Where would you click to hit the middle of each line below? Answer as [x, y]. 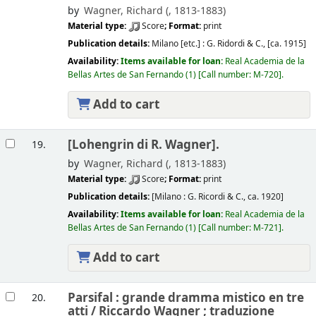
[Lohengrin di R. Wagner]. [143, 145]
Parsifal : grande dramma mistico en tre [186, 298]
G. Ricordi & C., [217, 197]
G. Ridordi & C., [237, 44]
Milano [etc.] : [179, 44]
